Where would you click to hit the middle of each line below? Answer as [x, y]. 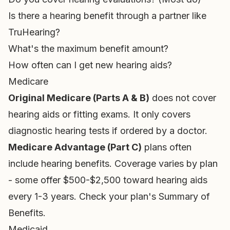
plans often [167, 147]
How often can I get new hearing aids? [90, 65]
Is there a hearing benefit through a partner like [107, 16]
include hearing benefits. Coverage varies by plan [113, 164]
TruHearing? [34, 32]
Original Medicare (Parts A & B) [79, 98]
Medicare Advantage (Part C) [75, 147]
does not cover [183, 98]
